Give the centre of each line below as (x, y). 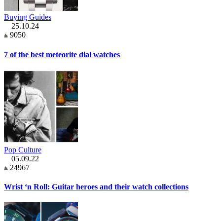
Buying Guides (28, 17)
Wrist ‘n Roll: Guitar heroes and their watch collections (96, 187)
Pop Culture (23, 149)
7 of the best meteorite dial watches (62, 54)
